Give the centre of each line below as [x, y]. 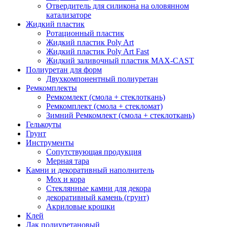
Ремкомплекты [51, 88]
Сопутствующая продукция [94, 152]
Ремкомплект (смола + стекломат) [104, 106]
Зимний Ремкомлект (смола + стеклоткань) [120, 115]
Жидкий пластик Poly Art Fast [98, 51]
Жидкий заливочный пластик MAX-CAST [120, 61]
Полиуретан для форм [64, 70]
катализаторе [69, 15]
